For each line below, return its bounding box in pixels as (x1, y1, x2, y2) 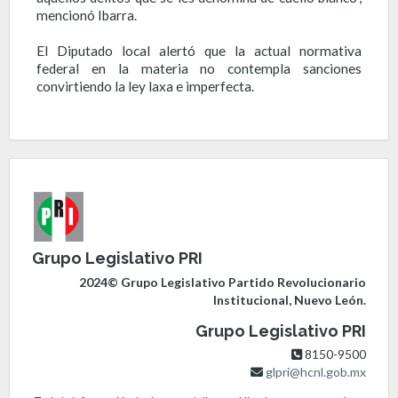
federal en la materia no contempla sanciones (36, 60, 362, 76)
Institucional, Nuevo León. (213, 291, 366, 307)
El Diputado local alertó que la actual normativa (36, 42, 362, 59)
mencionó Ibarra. (36, 6, 137, 23)
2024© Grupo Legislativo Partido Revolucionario (79, 274, 366, 290)
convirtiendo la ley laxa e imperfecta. (36, 77, 254, 94)
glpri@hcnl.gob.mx (266, 364, 366, 380)
